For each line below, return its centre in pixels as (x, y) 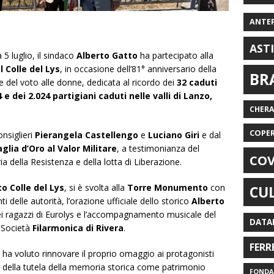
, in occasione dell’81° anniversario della (138, 68)
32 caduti (197, 82)
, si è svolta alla (96, 187)
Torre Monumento (168, 187)
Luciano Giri (172, 135)
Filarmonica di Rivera (78, 228)
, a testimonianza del (158, 148)
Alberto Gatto (107, 55)
